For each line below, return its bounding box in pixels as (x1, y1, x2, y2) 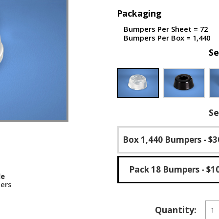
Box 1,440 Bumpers (122, 134, 201, 145)
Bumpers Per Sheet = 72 (124, 24, 208, 34)
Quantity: (155, 204, 197, 216)
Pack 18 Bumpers (129, 164, 199, 175)
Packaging (117, 7, 161, 19)
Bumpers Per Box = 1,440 (124, 33, 210, 43)
